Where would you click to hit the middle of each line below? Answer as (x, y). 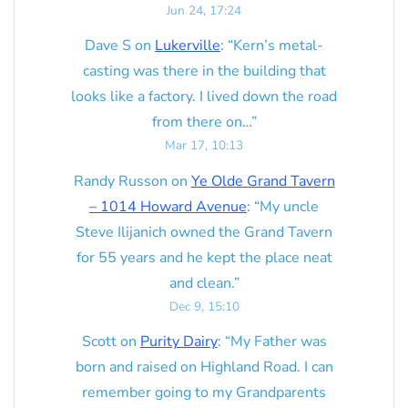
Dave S (108, 46)
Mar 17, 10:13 (204, 146)
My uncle (289, 206)
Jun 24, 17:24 (204, 11)
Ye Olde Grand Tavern (263, 181)
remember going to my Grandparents (204, 392)
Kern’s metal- (278, 46)
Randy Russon (120, 181)
